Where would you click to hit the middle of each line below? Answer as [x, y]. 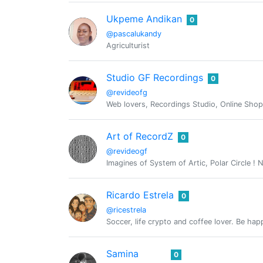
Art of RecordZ [140, 136]
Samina [122, 254]
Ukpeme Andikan [144, 19]
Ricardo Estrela [140, 195]
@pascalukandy [134, 34]
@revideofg [127, 92]
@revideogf [127, 151]
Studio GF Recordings [155, 77]
